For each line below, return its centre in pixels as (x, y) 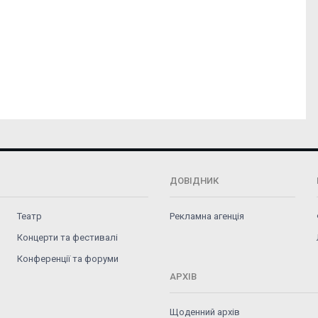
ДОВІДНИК (194, 181)
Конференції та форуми (68, 259)
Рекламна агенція (207, 216)
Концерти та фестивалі (68, 238)
